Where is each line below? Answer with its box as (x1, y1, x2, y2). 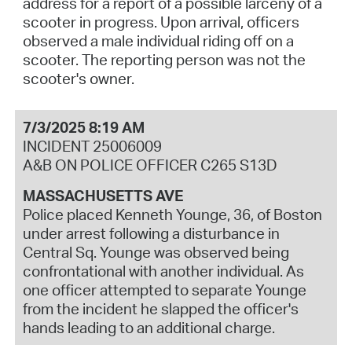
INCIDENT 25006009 (22, 137, 162, 156)
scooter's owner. (22, 68, 134, 88)
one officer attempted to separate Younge (22, 280, 306, 300)
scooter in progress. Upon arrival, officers (22, 12, 299, 31)
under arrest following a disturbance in (22, 224, 280, 244)
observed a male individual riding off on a (22, 31, 294, 50)
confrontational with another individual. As (22, 262, 304, 281)
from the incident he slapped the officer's (22, 299, 299, 319)
